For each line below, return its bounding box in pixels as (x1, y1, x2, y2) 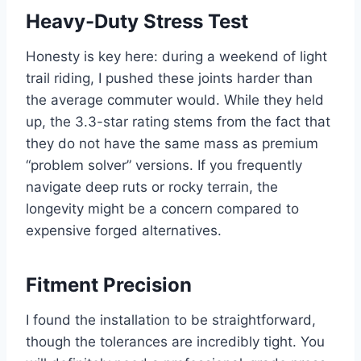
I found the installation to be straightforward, (26, 312, 316, 329)
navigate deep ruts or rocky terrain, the (26, 179, 278, 196)
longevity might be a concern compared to (26, 201, 299, 218)
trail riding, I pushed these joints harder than (26, 70, 313, 87)
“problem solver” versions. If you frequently (26, 157, 302, 174)
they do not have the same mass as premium (26, 135, 318, 152)
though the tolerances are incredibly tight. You (26, 334, 325, 351)
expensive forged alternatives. (26, 222, 222, 239)
